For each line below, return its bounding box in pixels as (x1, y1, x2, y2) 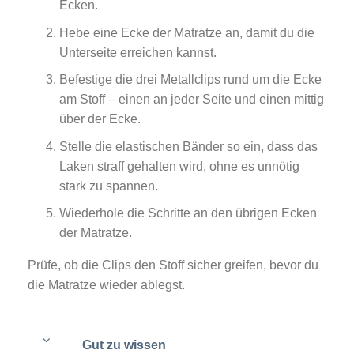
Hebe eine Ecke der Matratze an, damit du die (58, 25, 314, 40)
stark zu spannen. (58, 179, 158, 193)
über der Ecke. (58, 112, 141, 126)
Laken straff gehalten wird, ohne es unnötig (58, 159, 299, 173)
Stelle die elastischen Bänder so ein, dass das (58, 139, 318, 153)
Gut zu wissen (82, 337, 166, 352)
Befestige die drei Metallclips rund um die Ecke (58, 73, 322, 87)
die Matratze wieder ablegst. (27, 278, 185, 292)
